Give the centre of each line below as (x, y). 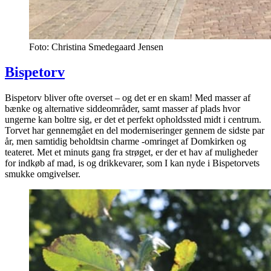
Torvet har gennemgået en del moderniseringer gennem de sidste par (135, 131)
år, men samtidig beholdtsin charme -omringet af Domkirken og (126, 142)
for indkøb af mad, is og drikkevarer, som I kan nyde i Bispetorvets (132, 163)
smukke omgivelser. (43, 174)
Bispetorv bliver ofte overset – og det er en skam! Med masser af (128, 98)
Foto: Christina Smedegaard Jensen (96, 47)
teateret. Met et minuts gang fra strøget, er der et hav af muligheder (131, 152)
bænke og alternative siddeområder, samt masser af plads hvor (122, 109)
